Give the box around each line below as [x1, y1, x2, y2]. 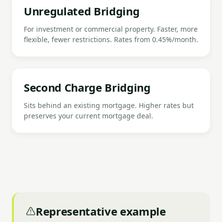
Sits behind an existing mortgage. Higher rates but [24, 101, 194, 110]
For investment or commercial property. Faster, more [24, 24, 198, 34]
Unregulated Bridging [24, 3, 140, 18]
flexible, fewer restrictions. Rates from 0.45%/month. [24, 35, 198, 44]
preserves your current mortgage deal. [24, 111, 153, 120]
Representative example [36, 204, 166, 219]
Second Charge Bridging [24, 80, 151, 95]
